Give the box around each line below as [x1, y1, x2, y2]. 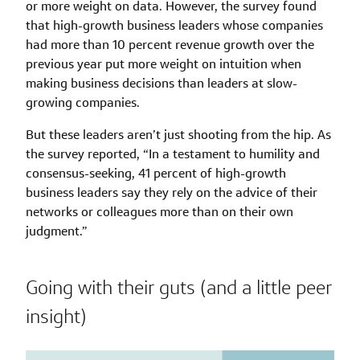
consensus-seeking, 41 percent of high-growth [26, 164, 286, 182]
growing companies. [26, 93, 140, 111]
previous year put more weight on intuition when [26, 55, 301, 72]
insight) [26, 303, 87, 329]
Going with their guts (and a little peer [26, 274, 332, 300]
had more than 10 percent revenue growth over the [26, 35, 314, 53]
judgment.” [26, 222, 88, 239]
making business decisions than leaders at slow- [26, 74, 297, 92]
